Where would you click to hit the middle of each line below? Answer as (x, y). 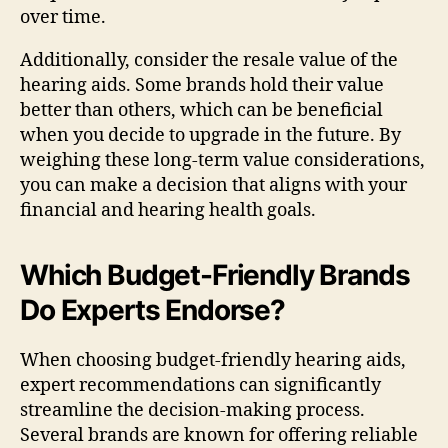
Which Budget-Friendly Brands (215, 274)
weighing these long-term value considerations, (222, 160)
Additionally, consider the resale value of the (209, 60)
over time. (63, 17)
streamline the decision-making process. (192, 410)
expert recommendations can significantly (200, 385)
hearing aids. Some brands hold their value (202, 85)
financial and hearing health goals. (168, 210)
